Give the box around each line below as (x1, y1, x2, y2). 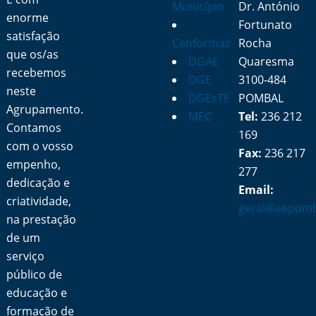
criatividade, (6, 193, 72, 209)
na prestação (6, 212, 77, 227)
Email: (238, 182, 274, 197)
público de (6, 267, 63, 282)
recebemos (6, 65, 67, 80)
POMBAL (238, 90, 284, 106)
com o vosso (6, 138, 74, 154)
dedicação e (6, 175, 71, 190)
